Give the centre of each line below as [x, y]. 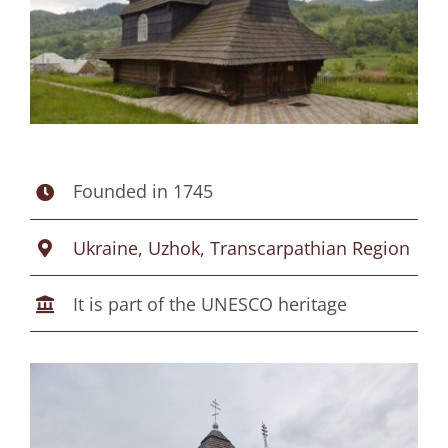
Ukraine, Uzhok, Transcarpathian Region [242, 247]
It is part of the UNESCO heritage [210, 303]
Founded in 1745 [143, 191]
